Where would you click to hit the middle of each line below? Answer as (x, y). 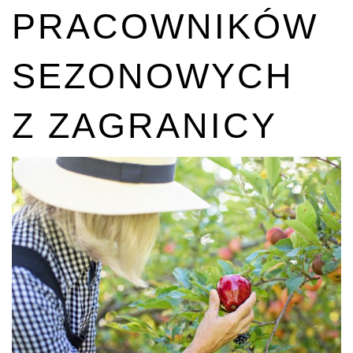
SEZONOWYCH (153, 76)
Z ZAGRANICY (145, 126)
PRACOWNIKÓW (165, 26)
